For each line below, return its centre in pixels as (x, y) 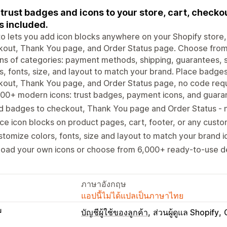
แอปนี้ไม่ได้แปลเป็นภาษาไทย (132, 195)
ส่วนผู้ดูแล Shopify (186, 212)
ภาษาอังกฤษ (104, 184)
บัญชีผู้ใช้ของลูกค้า (115, 212)
